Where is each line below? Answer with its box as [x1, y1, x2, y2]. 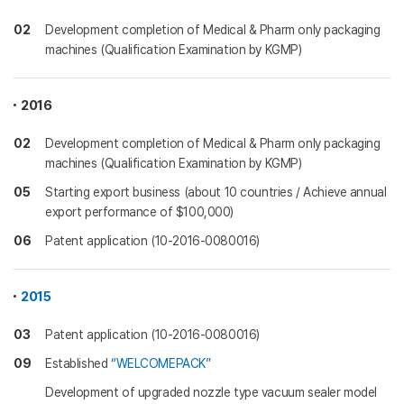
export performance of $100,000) [45, 205, 234, 219]
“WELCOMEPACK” [110, 356, 211, 371]
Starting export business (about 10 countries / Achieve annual [45, 185, 387, 199]
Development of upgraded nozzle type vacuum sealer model [45, 385, 377, 399]
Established [45, 356, 111, 371]
